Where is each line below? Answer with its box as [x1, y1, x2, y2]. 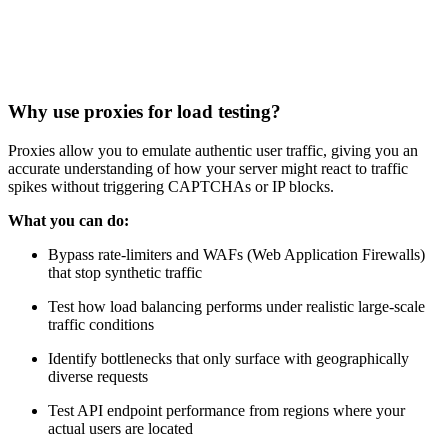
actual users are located [48, 419, 193, 437]
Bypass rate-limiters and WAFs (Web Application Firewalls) [48, 245, 425, 263]
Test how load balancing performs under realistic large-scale [48, 297, 425, 315]
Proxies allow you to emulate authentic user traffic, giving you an [8, 141, 418, 159]
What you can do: [8, 211, 129, 229]
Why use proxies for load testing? [8, 100, 281, 122]
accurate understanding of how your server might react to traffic [8, 159, 408, 177]
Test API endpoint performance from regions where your [48, 401, 405, 419]
